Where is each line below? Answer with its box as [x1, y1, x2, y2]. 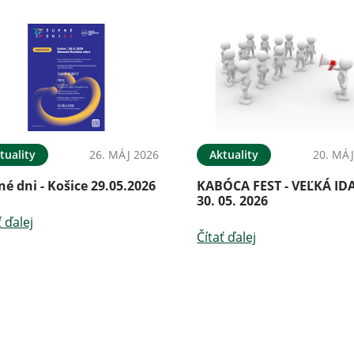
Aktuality [209, 147, 259, 163]
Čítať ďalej [197, 228, 257, 247]
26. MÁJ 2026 [89, 147, 160, 163]
